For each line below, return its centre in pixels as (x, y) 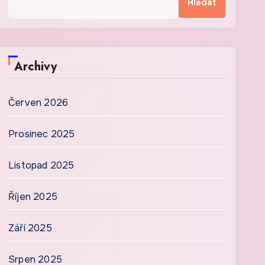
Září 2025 (30, 228)
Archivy (35, 67)
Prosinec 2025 (42, 134)
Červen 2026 (38, 103)
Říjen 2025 (33, 197)
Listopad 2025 (41, 165)
